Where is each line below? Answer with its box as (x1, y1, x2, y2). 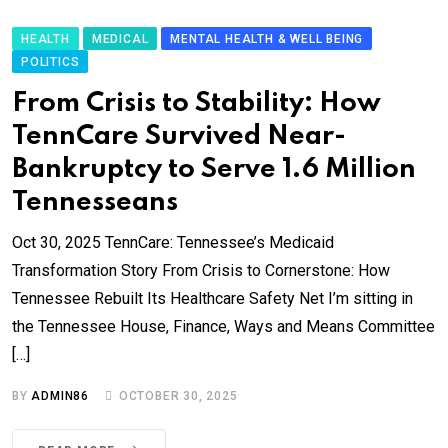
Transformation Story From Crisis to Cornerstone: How (12, 261, 390, 281)
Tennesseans (12, 189, 178, 217)
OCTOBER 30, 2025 (118, 389, 238, 404)
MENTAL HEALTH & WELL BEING (170, 32, 364, 47)
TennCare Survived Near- (12, 123, 346, 151)
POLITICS (21, 55, 80, 70)
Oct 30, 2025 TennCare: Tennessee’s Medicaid (12, 233, 334, 253)
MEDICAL (91, 32, 149, 47)
